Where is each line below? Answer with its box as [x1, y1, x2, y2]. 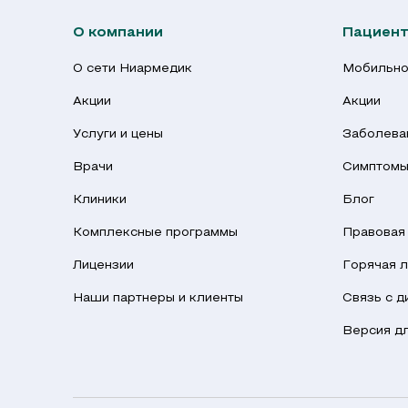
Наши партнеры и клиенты [73, 292, 243, 304]
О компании [73, 26, 163, 39]
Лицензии [73, 260, 134, 271]
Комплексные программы [73, 227, 238, 239]
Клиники [73, 194, 127, 206]
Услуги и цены [73, 128, 163, 140]
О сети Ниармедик [73, 63, 192, 75]
